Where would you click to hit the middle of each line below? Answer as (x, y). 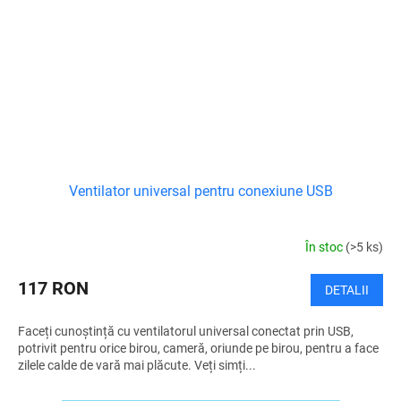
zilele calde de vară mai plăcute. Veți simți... (137, 365)
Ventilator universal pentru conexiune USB (200, 191)
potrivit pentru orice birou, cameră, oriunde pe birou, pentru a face (198, 348)
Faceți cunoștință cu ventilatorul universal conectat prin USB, (186, 331)
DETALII (347, 290)
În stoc (325, 247)
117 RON (53, 288)
